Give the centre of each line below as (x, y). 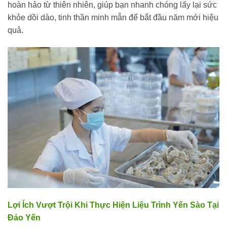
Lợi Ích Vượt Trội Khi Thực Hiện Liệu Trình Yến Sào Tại (113, 205)
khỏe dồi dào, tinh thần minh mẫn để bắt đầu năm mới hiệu (113, 17)
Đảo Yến (24, 218)
